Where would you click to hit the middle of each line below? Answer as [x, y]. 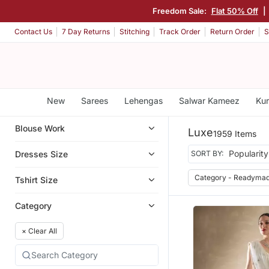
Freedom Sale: [180, 11]
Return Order [232, 32]
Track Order [180, 32]
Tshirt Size [36, 180]
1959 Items [235, 133]
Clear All [43, 231]
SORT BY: [207, 154]
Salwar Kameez [209, 101]
